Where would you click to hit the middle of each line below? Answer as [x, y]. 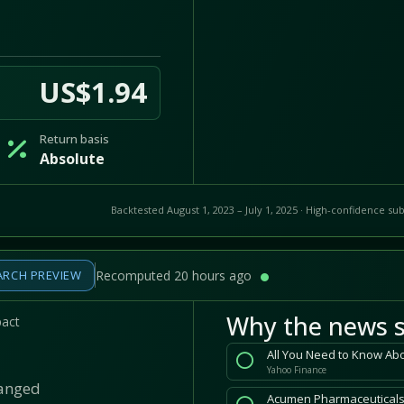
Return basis [74, 138]
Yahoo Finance [297, 369]
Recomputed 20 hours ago [176, 275]
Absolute [72, 158]
